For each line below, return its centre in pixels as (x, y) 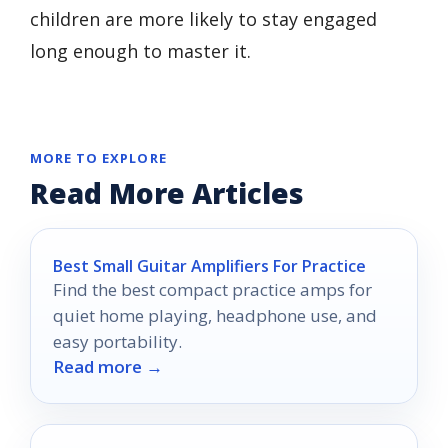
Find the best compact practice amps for (212, 290)
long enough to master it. (140, 51)
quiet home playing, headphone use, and (215, 316)
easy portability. (117, 342)
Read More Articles (167, 193)
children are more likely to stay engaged (203, 19)
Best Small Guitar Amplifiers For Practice (209, 266)
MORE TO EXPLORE (98, 158)
